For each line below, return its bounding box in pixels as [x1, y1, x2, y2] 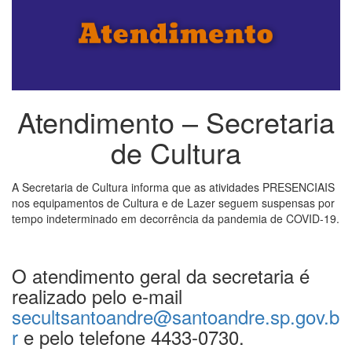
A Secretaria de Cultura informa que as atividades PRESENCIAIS [12, 179, 335, 196]
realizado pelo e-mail [12, 282, 182, 310]
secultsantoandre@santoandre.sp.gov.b [12, 302, 339, 331]
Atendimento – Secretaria [17, 101, 335, 142]
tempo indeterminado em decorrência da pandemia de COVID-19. [12, 211, 339, 227]
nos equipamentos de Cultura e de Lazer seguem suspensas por [12, 195, 335, 211]
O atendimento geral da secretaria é [12, 262, 310, 290]
